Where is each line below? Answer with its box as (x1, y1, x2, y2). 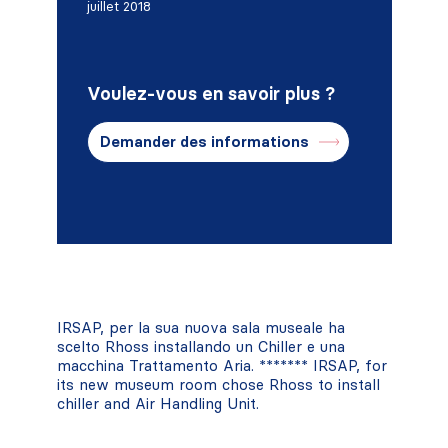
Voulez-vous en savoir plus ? (86, 82, 335, 105)
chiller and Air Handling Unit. (56, 394, 259, 413)
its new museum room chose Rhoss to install (56, 375, 380, 394)
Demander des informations (99, 132, 309, 151)
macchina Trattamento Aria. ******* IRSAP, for (56, 356, 387, 375)
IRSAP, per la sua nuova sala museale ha (56, 318, 345, 337)
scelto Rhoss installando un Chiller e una (56, 337, 345, 356)
